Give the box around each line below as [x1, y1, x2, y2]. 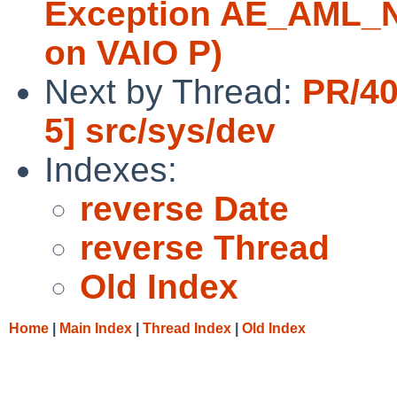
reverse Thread [80, 228, 330, 267]
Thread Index [143, 320, 231, 336]
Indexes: [44, 150, 177, 189]
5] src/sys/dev [44, 111, 276, 150]
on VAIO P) [44, 33, 222, 72]
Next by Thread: [44, 72, 302, 111]
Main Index [59, 320, 132, 336]
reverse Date [80, 189, 289, 228]
